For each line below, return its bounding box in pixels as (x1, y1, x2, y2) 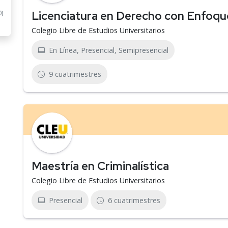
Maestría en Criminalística (32, 158, 169, 174)
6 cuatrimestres (108, 195, 160, 205)
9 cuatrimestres (49, 69, 101, 79)
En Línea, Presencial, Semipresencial (49, 45, 168, 55)
